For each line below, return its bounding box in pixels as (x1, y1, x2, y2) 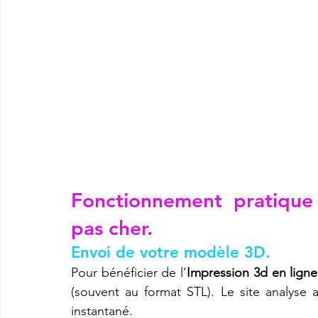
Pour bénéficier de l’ (71, 264, 187, 280)
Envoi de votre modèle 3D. (71, 242, 270, 262)
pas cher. (71, 215, 153, 240)
